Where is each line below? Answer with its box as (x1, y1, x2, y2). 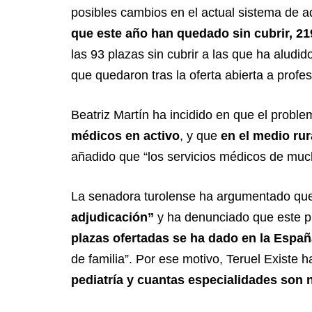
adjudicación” (71, 210, 157, 225)
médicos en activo (71, 129, 180, 143)
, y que (180, 129, 217, 143)
